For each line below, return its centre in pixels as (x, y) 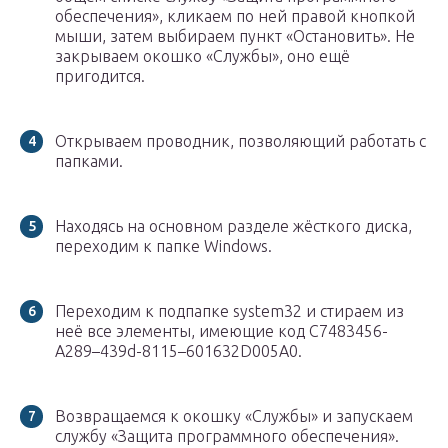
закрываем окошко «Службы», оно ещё (202, 56)
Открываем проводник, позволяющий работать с (240, 141)
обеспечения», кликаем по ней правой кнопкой (235, 16)
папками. (89, 161)
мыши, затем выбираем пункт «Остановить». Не (235, 36)
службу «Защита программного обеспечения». (227, 436)
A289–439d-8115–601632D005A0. (178, 351)
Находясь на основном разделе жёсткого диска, (233, 226)
